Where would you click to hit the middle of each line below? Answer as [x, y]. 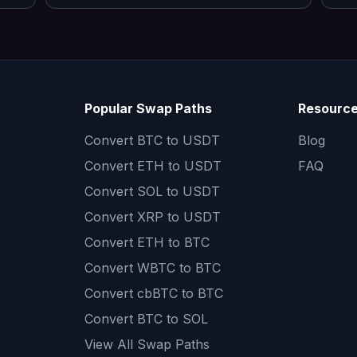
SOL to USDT [178, 191]
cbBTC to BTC [180, 293]
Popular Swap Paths [148, 108]
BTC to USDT [178, 140]
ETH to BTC [173, 242]
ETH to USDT [179, 166]
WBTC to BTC [178, 268]
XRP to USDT [178, 217]
